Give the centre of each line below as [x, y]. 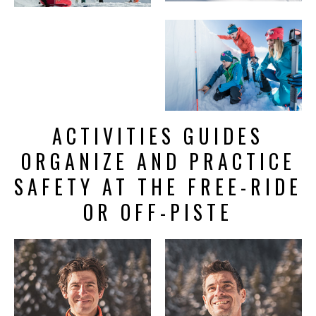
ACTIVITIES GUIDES [158, 136]
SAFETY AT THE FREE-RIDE [158, 187]
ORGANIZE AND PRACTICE [158, 162]
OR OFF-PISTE [158, 212]
